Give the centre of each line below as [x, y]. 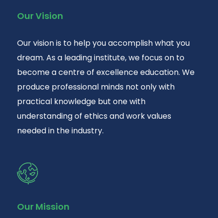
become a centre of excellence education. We [106, 73]
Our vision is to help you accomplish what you [103, 43]
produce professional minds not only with [96, 87]
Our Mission [43, 207]
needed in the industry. [60, 131]
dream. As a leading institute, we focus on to [101, 58]
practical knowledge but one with [81, 102]
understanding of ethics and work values [94, 116]
